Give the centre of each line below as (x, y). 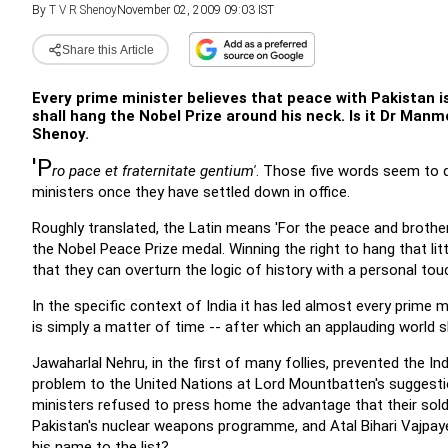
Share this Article (107, 49)
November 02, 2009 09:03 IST (195, 10)
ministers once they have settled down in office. (191, 192)
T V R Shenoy (83, 10)
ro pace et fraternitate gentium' (154, 171)
